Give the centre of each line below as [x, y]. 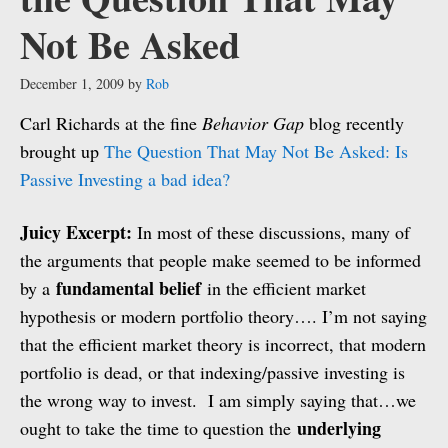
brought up [62, 151]
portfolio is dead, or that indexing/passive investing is [212, 372]
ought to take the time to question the [158, 428]
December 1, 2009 [72, 83]
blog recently [354, 123]
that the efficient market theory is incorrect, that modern [223, 344]
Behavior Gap [253, 123]
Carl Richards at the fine [111, 123]
